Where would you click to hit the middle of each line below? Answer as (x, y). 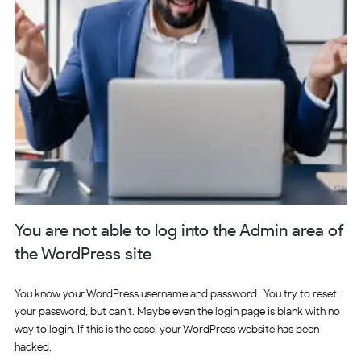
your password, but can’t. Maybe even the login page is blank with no (177, 311)
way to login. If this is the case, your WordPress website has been (166, 329)
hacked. (33, 346)
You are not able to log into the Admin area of (179, 230)
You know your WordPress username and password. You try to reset (175, 293)
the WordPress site (83, 254)
